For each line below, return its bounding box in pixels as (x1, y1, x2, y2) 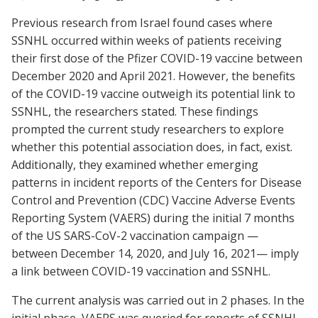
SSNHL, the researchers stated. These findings (11, 104, 258, 120)
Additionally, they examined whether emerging (11, 157, 258, 173)
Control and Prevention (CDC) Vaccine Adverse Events (11, 192, 295, 209)
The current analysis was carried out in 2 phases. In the (11, 292, 305, 309)
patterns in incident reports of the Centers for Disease (11, 175, 302, 191)
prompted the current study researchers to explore (11, 121, 284, 138)
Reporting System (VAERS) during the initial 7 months (11, 210, 295, 226)
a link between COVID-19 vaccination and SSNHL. (11, 263, 270, 280)
